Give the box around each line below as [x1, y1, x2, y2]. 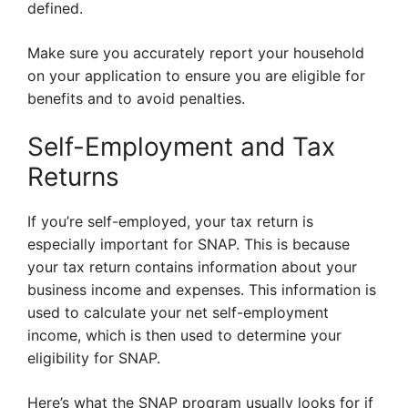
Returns [27, 161, 119, 193]
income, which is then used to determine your [27, 326, 342, 345]
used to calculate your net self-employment [27, 303, 329, 322]
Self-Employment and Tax [27, 131, 335, 163]
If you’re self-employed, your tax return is [27, 212, 313, 231]
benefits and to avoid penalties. [27, 89, 245, 108]
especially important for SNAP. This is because [27, 235, 350, 254]
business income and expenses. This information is [27, 280, 376, 300]
